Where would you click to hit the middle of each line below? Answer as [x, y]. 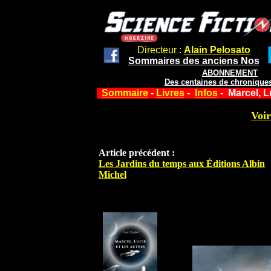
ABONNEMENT [230, 73]
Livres [170, 93]
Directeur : [160, 50]
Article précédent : [136, 153]
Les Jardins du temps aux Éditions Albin [181, 164]
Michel [112, 175]
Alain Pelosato [217, 50]
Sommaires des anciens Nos [194, 61]
